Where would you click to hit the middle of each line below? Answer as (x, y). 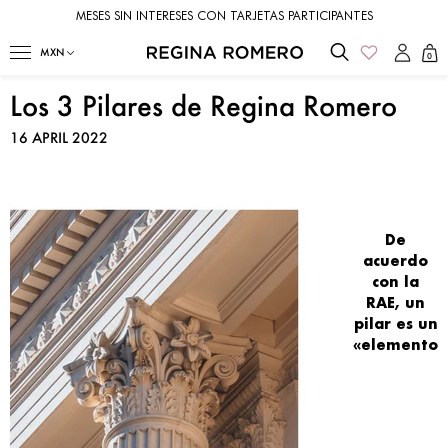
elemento (399, 344)
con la (395, 281)
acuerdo (395, 260)
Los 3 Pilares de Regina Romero (203, 105)
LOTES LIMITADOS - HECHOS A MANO (228, 15)
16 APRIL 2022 (59, 137)
